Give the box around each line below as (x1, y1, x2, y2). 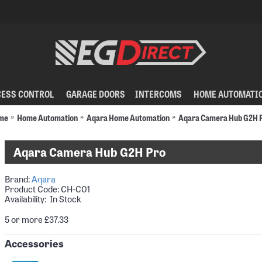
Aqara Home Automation (87, 110, 170, 124)
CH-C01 (61, 182, 90, 195)
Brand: (5, 172, 32, 185)
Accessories (5, 235, 64, 250)
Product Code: (5, 182, 61, 195)
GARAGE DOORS (65, 87, 125, 101)
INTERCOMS (135, 87, 182, 101)
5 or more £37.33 (5, 212, 68, 226)
